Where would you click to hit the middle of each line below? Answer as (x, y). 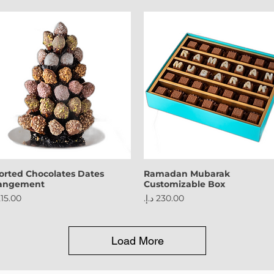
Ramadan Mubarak (187, 174)
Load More (137, 241)
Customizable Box (184, 184)
